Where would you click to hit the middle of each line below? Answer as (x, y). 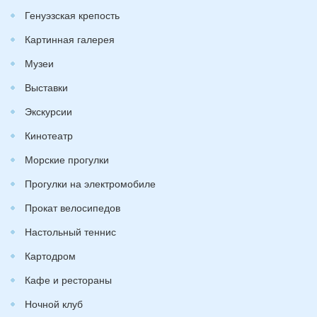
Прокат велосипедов (73, 207)
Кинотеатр (49, 135)
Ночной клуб (54, 303)
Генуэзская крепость (72, 15)
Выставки (46, 87)
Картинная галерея (70, 39)
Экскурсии (48, 111)
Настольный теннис (70, 231)
